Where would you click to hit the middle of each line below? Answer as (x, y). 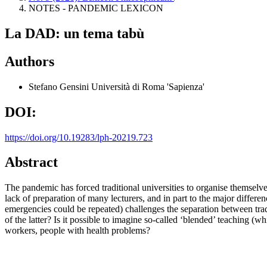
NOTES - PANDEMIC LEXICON (96, 8)
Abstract (31, 162)
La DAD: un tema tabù (74, 33)
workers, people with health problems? (77, 231)
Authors (30, 61)
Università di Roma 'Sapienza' (148, 86)
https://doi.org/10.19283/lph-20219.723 (79, 137)
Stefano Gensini (60, 86)
